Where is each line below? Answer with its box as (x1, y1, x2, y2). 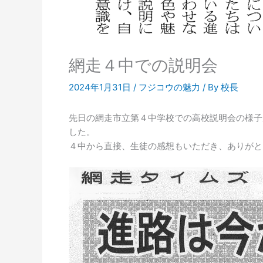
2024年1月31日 (69, 82, 133, 93)
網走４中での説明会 (69, 55, 218, 75)
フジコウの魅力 (139, 82, 200, 93)
